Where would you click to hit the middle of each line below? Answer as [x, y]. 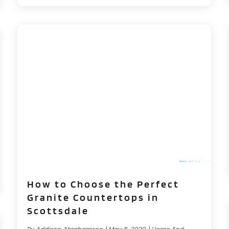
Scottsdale [58, 211]
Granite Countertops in [93, 197]
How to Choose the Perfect [104, 184]
